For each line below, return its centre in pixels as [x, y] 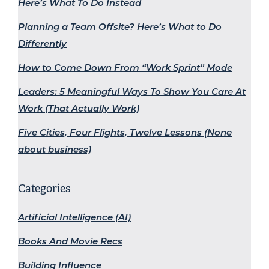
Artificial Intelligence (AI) [74, 217]
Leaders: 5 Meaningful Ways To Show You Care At [132, 91]
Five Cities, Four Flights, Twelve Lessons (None [125, 132]
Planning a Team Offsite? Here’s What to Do [120, 26]
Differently [42, 43]
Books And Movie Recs [70, 241]
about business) [55, 149]
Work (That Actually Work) [79, 108]
